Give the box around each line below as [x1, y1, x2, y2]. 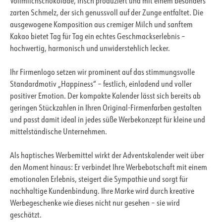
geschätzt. [10, 212, 42, 220]
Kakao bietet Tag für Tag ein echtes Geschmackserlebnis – [10, 33, 185, 42]
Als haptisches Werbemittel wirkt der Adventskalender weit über [10, 152, 204, 161]
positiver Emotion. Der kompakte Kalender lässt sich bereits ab [10, 93, 201, 101]
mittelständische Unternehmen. [10, 128, 107, 137]
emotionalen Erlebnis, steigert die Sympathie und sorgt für [10, 176, 188, 184]
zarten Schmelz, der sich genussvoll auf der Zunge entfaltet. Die [10, 9, 203, 18]
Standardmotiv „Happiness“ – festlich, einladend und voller [10, 81, 192, 89]
